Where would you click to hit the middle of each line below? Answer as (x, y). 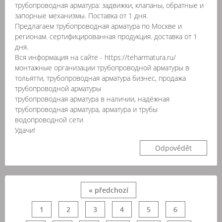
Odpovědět (173, 148)
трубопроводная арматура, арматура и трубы (86, 109)
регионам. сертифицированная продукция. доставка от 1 (106, 36)
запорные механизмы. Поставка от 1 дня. (81, 16)
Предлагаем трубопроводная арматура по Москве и (98, 26)
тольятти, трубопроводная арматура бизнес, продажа (100, 78)
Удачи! (25, 130)
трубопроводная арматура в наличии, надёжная (92, 99)
